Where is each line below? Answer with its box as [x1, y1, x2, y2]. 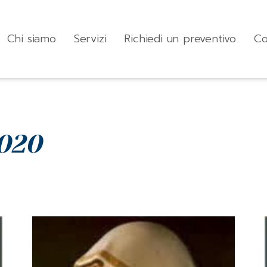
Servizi [73, 30, 107, 48]
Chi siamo [7, 30, 56, 48]
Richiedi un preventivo [124, 30, 236, 48]
